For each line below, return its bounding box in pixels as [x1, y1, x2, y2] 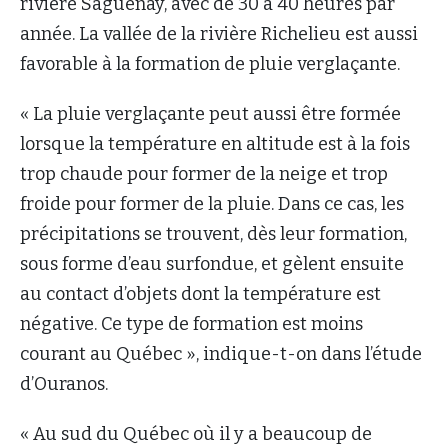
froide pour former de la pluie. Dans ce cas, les [20, 192, 404, 215]
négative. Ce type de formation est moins [20, 312, 363, 335]
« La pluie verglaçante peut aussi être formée [20, 102, 401, 125]
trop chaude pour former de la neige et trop [20, 162, 388, 185]
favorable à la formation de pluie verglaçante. [20, 52, 400, 75]
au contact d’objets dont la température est [20, 282, 381, 305]
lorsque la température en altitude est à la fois [20, 132, 410, 155]
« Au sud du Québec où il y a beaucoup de [20, 422, 372, 445]
